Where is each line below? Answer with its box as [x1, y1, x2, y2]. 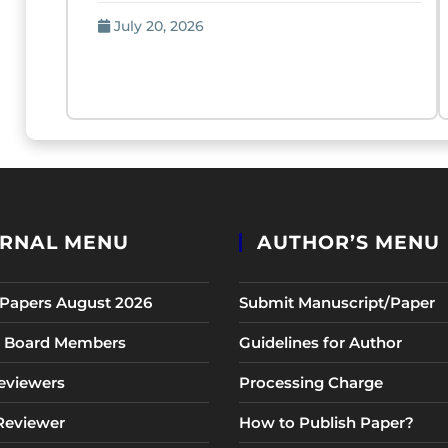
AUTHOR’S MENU [256, 231, 440, 254]
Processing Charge [238, 373, 383, 392]
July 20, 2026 [114, 17, 205, 35]
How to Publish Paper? [238, 413, 414, 432]
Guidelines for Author [238, 333, 402, 352]
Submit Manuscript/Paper [238, 293, 435, 312]
